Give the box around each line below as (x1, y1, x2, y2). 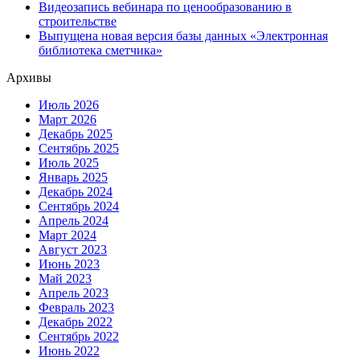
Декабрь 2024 (39, 185, 112, 199)
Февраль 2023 (39, 301, 114, 315)
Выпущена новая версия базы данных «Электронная (39, 29, 328, 43)
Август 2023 (39, 243, 107, 257)
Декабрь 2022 (39, 315, 112, 329)
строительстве (39, 14, 117, 29)
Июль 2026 (39, 98, 99, 112)
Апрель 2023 (39, 286, 108, 301)
